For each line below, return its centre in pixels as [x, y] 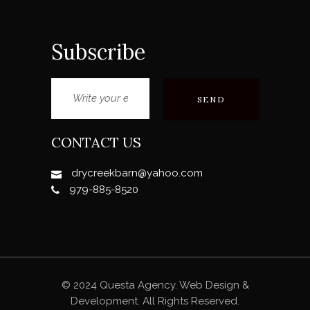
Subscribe [98, 52]
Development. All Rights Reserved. [155, 301]
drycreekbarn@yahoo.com [137, 173]
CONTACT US [96, 143]
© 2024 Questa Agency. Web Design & [155, 285]
